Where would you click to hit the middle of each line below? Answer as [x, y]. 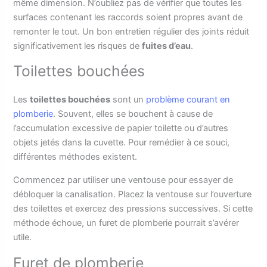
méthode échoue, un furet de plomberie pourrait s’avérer [126, 223]
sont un [128, 100]
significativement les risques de [78, 46]
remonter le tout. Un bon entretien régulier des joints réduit [131, 31]
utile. [23, 237]
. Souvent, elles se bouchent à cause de [133, 114]
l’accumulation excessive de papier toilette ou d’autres [121, 128]
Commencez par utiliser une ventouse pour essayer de [123, 180]
